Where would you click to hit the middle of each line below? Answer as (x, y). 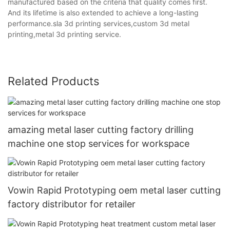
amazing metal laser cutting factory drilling (101, 129)
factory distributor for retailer (72, 204)
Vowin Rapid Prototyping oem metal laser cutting (114, 190)
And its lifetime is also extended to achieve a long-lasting (103, 12)
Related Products (54, 81)
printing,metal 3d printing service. (64, 34)
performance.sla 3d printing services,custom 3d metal (99, 23)
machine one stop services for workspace (99, 143)
